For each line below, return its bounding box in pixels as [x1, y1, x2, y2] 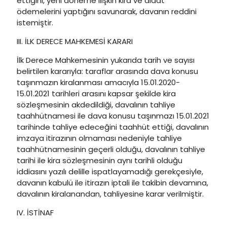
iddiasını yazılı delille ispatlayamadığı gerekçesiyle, [17, 166, 203, 177]
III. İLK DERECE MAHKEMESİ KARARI [17, 36, 133, 47]
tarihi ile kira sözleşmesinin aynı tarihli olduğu [17, 155, 182, 166]
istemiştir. [17, 17, 53, 28]
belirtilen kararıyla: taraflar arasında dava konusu [17, 66, 198, 77]
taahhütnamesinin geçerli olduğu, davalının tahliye [17, 144, 205, 155]
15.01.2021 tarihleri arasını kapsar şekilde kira [17, 88, 176, 99]
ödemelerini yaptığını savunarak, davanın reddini [17, 6, 197, 17]
